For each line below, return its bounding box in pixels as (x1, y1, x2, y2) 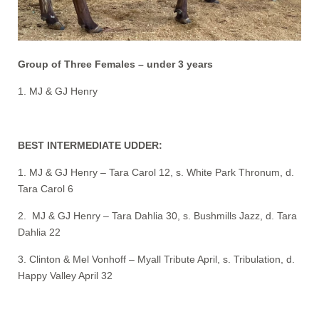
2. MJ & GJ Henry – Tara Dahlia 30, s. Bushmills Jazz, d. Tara (18, 209, 297, 221)
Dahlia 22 (18, 226, 61, 238)
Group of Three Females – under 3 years (18, 58, 213, 70)
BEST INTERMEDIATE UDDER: (18, 139, 162, 151)
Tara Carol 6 (18, 182, 73, 194)
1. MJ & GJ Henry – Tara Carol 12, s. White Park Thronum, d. (18, 166, 294, 178)
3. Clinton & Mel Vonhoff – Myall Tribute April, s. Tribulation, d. (18, 253, 295, 265)
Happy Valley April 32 (18, 269, 113, 281)
